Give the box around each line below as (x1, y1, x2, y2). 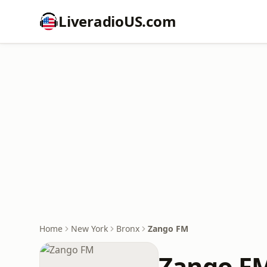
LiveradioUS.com (58, 11, 176, 31)
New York (71, 223, 108, 234)
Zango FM (148, 223, 188, 234)
